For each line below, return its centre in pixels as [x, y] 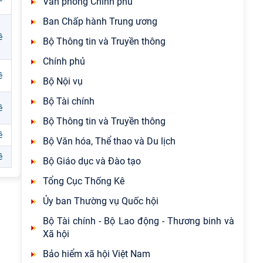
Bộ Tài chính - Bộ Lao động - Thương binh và [139, 221]
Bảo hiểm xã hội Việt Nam [97, 254]
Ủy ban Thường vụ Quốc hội [101, 201]
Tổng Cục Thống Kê [84, 181]
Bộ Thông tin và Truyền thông [104, 41]
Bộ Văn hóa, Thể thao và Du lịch [109, 141]
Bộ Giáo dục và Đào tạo [92, 161]
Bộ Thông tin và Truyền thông [104, 121]
